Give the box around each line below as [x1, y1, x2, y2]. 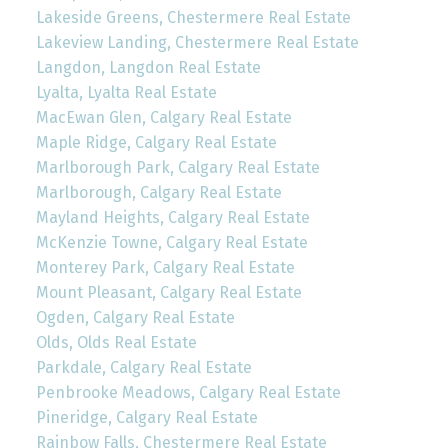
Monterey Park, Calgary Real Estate [35, 258, 295, 278]
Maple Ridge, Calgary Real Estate [35, 133, 277, 153]
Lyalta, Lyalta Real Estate [35, 83, 217, 103]
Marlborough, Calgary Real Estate [35, 183, 282, 203]
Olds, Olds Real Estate [35, 333, 197, 353]
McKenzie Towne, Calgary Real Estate [35, 233, 308, 253]
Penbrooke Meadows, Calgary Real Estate [35, 383, 341, 403]
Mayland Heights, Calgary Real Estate [35, 208, 310, 228]
